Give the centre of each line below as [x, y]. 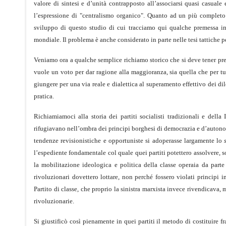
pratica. [44, 96]
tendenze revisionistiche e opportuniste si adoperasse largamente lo [129, 140]
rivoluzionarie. [54, 201]
